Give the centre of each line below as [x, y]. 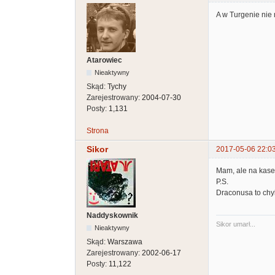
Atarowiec [104, 60]
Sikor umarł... [236, 224]
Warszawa [125, 242]
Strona [98, 131]
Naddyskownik [112, 216]
